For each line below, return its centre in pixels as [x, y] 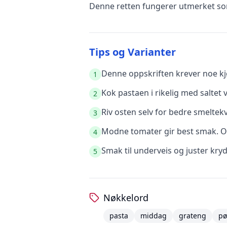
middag [154, 216]
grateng [193, 216]
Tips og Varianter [133, 52]
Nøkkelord [126, 198]
